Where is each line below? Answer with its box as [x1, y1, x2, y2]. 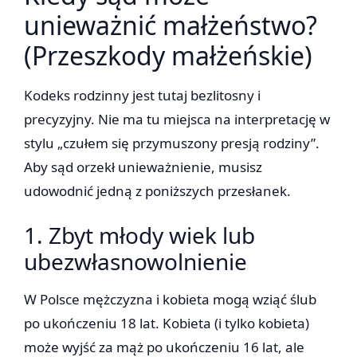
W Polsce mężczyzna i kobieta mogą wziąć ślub [24, 290, 316, 309]
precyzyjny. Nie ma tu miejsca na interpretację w [24, 110, 330, 129]
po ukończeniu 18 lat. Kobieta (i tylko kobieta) [24, 314, 309, 333]
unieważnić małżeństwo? [24, 8, 317, 43]
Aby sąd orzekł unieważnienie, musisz [24, 158, 262, 177]
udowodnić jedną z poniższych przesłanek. [24, 182, 291, 201]
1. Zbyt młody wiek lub [24, 220, 255, 251]
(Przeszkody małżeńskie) [24, 38, 312, 73]
